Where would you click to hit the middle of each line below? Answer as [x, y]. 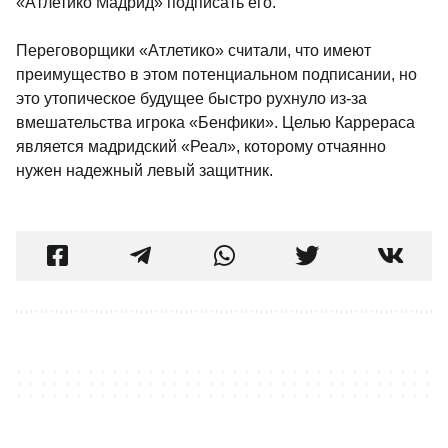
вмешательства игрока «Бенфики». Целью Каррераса [215, 122]
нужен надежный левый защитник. [144, 170]
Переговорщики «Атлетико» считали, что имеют [193, 50]
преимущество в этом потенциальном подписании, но [216, 74]
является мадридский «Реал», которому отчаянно [201, 146]
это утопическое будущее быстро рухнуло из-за [191, 98]
